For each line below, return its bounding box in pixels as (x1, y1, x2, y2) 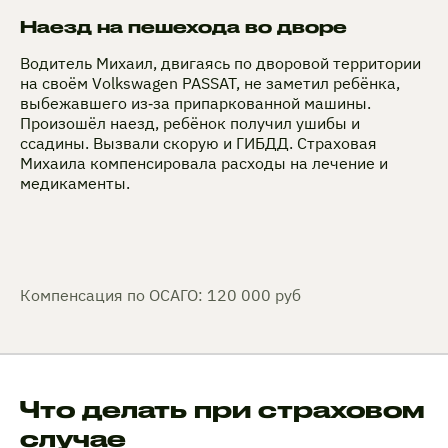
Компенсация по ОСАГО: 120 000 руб (20, 285, 301, 306)
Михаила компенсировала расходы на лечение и (20, 153, 388, 174)
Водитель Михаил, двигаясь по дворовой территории (20, 53, 421, 74)
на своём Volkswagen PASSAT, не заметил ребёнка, (20, 73, 400, 94)
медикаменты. (20, 173, 130, 194)
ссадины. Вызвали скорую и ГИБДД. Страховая (20, 133, 377, 154)
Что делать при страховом (20, 396, 425, 423)
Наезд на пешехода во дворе (20, 17, 347, 37)
